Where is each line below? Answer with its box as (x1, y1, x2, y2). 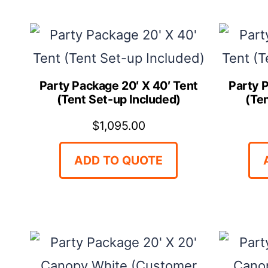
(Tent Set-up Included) (56, 92, 181, 106)
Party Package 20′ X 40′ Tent (39, 78, 198, 93)
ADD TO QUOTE (74, 153, 163, 167)
